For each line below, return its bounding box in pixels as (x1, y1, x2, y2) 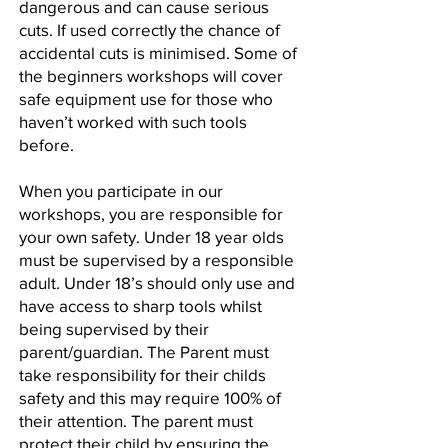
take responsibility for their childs (19, 364, 266, 384)
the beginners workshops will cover (19, 65, 283, 85)
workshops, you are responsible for (19, 203, 283, 223)
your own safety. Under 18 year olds (19, 226, 284, 246)
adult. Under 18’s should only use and (19, 272, 295, 292)
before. (19, 134, 74, 154)
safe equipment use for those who (19, 88, 273, 108)
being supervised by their (19, 318, 209, 338)
